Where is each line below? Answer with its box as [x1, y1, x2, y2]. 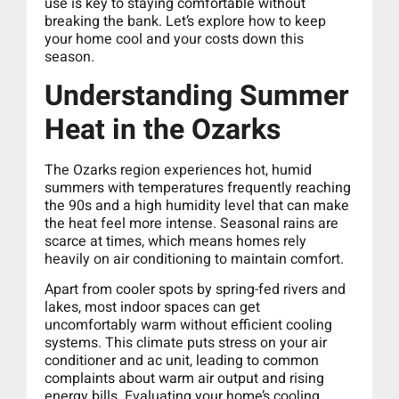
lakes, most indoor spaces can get [45, 297, 260, 319]
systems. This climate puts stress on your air [45, 332, 327, 354]
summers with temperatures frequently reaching [45, 176, 351, 199]
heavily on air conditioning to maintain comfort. [45, 248, 344, 270]
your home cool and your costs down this [45, 28, 304, 51]
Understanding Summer [45, 74, 349, 117]
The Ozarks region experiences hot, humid [45, 159, 312, 181]
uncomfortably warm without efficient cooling [45, 314, 332, 337]
